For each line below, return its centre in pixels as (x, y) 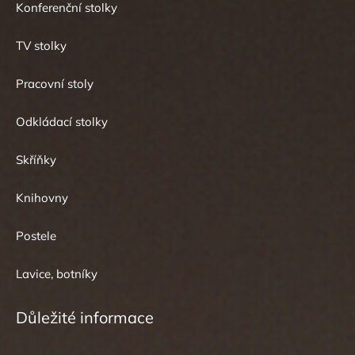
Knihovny (42, 198)
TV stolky (41, 46)
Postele (36, 236)
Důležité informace (85, 318)
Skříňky (36, 160)
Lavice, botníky (57, 274)
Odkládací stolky (62, 122)
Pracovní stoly (55, 84)
